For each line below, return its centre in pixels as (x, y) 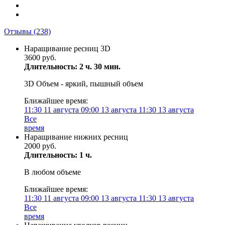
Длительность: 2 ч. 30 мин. (72, 67)
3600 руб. (40, 58)
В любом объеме (52, 172)
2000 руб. (40, 146)
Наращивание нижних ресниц (76, 137)
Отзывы (19, 31)
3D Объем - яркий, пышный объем (84, 84)
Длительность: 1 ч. (58, 155)
